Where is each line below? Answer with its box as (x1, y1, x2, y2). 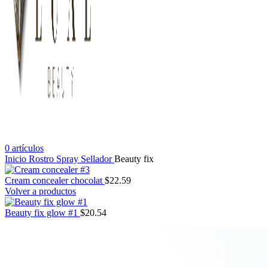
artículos (12, 142, 44, 153)
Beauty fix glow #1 (5, 207, 80, 218)
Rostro (29, 153, 56, 164)
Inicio (5, 153, 29, 164)
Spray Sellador (56, 153, 114, 164)
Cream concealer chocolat (5, 175, 105, 185)
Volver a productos (5, 185, 76, 196)
